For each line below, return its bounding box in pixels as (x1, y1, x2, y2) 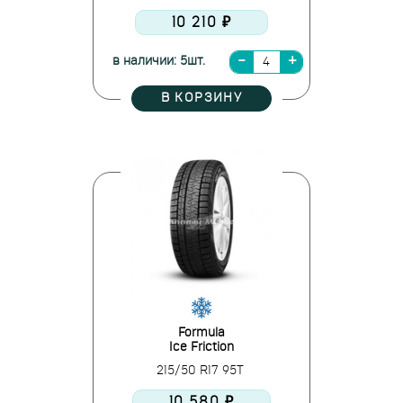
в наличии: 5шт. (112, 55, 205, 67)
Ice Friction (169, 341, 234, 354)
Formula (178, 327, 225, 339)
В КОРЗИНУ (160, 92, 243, 104)
